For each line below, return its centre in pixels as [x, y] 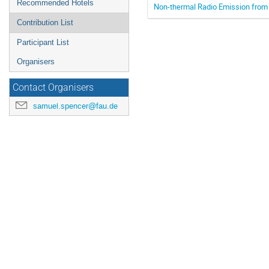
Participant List [43, 42]
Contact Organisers [53, 88]
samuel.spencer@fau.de [75, 106]
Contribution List [45, 23]
